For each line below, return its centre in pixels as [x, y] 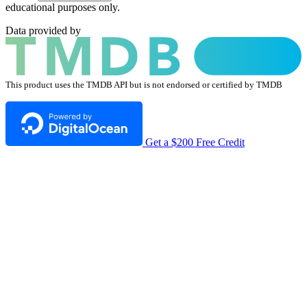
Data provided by [43, 30]
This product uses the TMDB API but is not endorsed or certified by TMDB [144, 84]
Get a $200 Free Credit [195, 142]
